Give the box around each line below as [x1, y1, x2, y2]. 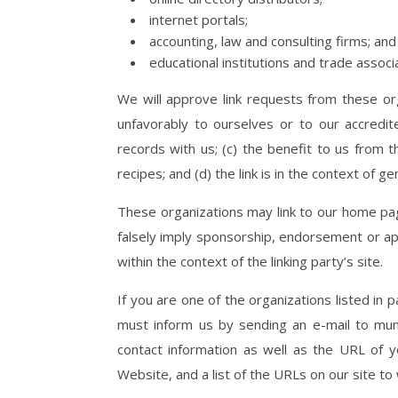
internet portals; [149, 11, 248, 28]
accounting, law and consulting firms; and [149, 32, 396, 50]
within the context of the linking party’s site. [117, 252, 383, 270]
